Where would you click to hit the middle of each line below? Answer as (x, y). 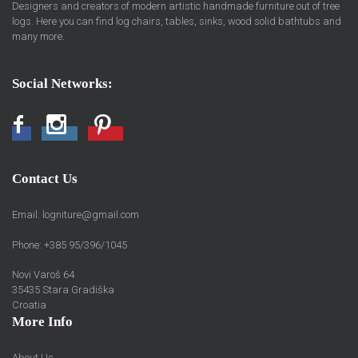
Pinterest (141, 130)
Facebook (52, 130)
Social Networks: (62, 84)
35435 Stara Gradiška (63, 289)
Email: (27, 215)
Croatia (29, 304)
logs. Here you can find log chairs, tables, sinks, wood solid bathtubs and (177, 22)
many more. (38, 37)
